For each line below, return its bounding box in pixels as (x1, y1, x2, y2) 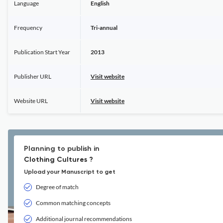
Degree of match (36, 183, 79, 191)
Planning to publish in (24, 145, 100, 152)
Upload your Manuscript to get (24, 169, 115, 175)
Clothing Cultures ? (24, 156, 93, 163)
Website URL (14, 97, 48, 105)
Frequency (14, 24, 42, 31)
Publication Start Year (14, 48, 70, 56)
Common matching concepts (36, 199, 111, 207)
